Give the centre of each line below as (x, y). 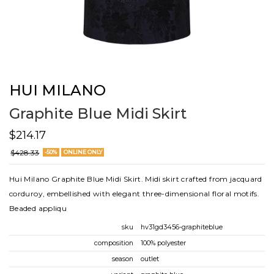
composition (114, 243)
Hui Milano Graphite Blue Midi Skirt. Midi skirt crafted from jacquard (136, 179)
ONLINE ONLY (83, 152)
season (123, 259)
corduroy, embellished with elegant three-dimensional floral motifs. (135, 194)
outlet (150, 259)
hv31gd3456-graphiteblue (182, 227)
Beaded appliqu (38, 208)
